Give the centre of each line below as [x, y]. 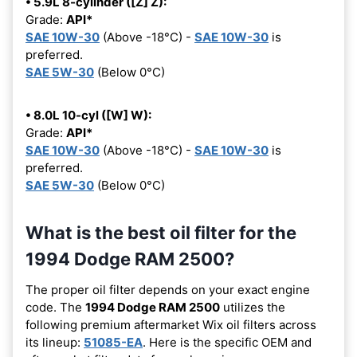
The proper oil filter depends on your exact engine [168, 289]
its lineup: [55, 342]
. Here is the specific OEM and [227, 342]
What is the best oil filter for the [161, 232]
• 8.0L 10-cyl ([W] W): [88, 115]
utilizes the [253, 307]
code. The [55, 307]
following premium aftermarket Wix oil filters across [171, 324]
